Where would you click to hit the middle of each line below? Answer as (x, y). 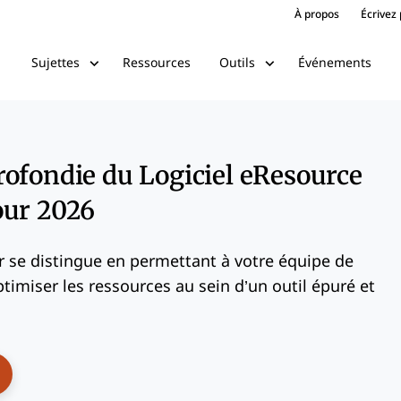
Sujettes (55, 63)
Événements (334, 62)
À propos (317, 14)
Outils (237, 63)
